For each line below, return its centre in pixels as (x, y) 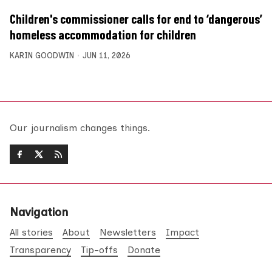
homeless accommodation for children (103, 34)
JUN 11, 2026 (106, 55)
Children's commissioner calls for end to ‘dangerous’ (136, 19)
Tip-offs (99, 250)
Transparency (40, 250)
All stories (31, 233)
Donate (144, 250)
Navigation (39, 212)
